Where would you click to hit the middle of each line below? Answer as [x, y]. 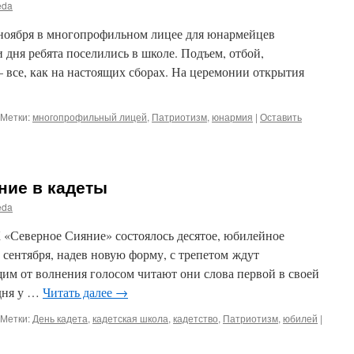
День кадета [60, 318]
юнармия [232, 117]
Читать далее [79, 292]
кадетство [196, 318]
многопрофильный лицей [90, 117]
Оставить [281, 117]
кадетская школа [130, 318]
